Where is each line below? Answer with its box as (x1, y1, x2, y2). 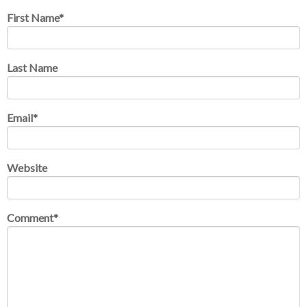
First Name (7, 11, 59, 25)
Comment (7, 211, 53, 225)
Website (7, 161, 47, 175)
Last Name (7, 61, 58, 75)
